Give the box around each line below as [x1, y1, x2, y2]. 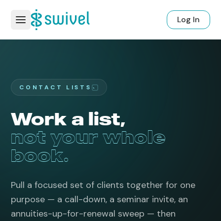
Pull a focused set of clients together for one [11, 179, 196, 191]
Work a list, [11, 108, 126, 130]
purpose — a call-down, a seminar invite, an [11, 193, 188, 205]
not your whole [11, 125, 166, 148]
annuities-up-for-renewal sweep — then [11, 208, 176, 220]
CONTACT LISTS [19, 83, 92, 91]
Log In [177, 14, 200, 25]
